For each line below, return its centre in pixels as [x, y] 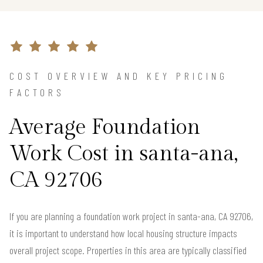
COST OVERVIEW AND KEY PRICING [119, 76]
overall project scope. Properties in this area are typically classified [128, 250]
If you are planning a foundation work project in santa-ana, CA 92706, [131, 216]
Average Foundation [105, 128]
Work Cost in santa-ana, [124, 154]
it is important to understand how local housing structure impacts [123, 233]
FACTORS [37, 92]
